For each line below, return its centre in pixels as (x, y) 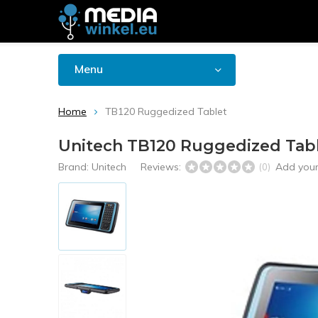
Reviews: (162, 167)
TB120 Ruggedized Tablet (166, 111)
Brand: (75, 167)
